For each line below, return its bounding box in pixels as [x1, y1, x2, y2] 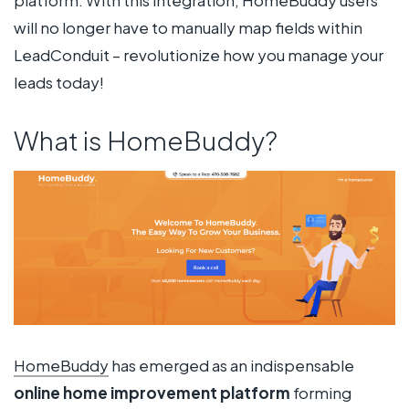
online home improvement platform [14, 383, 290, 404]
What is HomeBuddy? [14, 123, 278, 156]
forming [290, 383, 351, 404]
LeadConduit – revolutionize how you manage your [14, 44, 383, 65]
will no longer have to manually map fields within [14, 16, 362, 37]
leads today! [14, 71, 104, 92]
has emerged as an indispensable [109, 355, 354, 376]
